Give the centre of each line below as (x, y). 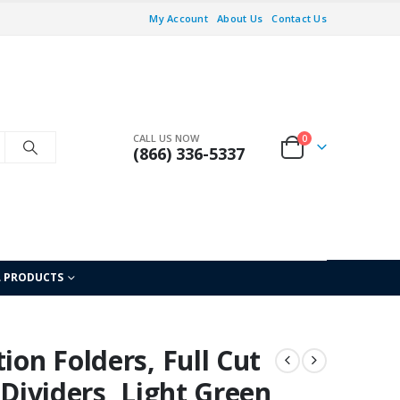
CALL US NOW (166, 138)
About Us (240, 18)
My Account (179, 18)
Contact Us (299, 18)
